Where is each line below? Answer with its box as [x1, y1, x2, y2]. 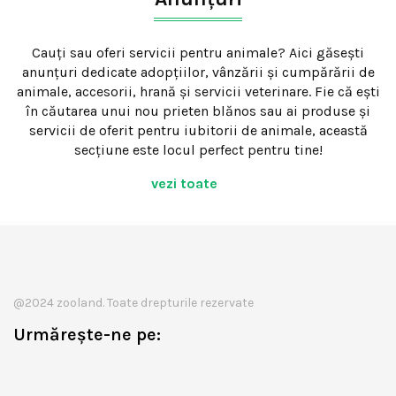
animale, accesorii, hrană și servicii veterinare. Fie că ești [16, 83, 380, 101]
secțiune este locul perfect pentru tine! [73, 141, 323, 159]
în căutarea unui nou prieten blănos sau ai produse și [26, 103, 370, 120]
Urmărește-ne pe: [13, 324, 161, 346]
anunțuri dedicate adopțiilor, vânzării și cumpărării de [21, 64, 375, 81]
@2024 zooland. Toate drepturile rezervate [13, 295, 254, 311]
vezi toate [151, 175, 222, 193]
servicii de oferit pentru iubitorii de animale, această [28, 122, 368, 140]
